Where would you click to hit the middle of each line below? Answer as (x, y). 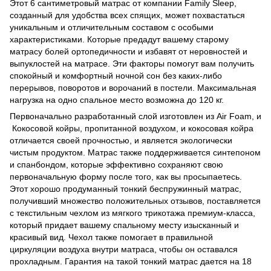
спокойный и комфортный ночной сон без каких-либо (116, 75)
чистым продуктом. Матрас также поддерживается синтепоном (135, 152)
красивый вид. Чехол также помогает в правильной (111, 237)
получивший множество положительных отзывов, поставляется (135, 201)
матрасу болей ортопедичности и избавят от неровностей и (129, 51)
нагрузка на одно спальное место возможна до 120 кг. (118, 100)
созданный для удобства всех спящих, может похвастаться (127, 15)
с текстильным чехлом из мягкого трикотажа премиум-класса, (132, 213)
